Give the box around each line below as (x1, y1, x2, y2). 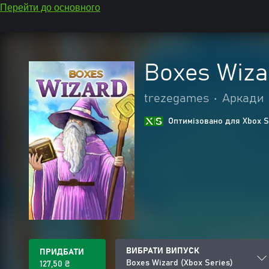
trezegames (144, 92, 209, 104)
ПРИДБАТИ (40, 248, 84, 256)
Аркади (222, 92, 264, 104)
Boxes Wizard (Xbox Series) (126, 259, 233, 267)
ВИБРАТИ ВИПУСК (126, 247, 199, 255)
